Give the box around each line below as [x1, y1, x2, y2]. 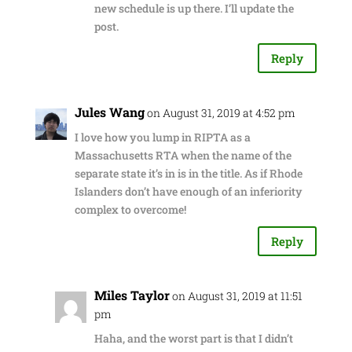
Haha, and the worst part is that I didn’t [93, 331, 293, 346]
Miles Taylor [93, 287, 170, 303]
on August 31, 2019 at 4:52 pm [146, 105, 295, 120]
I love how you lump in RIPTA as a [74, 130, 251, 145]
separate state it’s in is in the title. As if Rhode [74, 166, 302, 181]
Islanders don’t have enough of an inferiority [74, 184, 302, 199]
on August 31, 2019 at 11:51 [171, 288, 302, 303]
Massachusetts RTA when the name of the [74, 148, 291, 163]
